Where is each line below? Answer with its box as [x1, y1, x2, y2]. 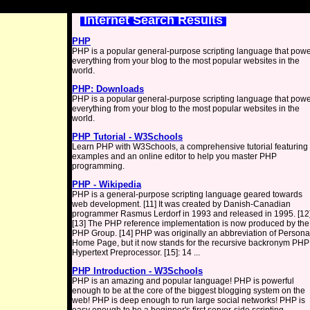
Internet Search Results [80, 13, 226, 27]
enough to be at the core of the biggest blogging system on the [72, 286, 305, 295]
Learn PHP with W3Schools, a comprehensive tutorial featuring [72, 142, 308, 152]
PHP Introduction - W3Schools [72, 266, 203, 276]
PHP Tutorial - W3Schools [72, 131, 183, 142]
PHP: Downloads [72, 84, 144, 94]
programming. [72, 161, 125, 171]
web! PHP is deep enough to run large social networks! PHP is [72, 295, 305, 305]
